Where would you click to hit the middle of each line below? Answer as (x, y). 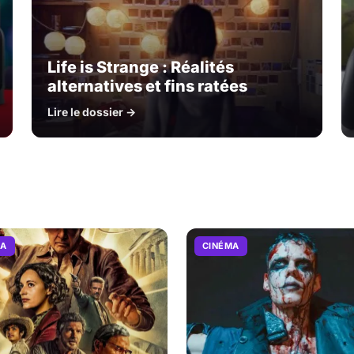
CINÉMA (221, 245)
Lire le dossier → (92, 111)
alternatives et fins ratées (147, 86)
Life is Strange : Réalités (141, 67)
